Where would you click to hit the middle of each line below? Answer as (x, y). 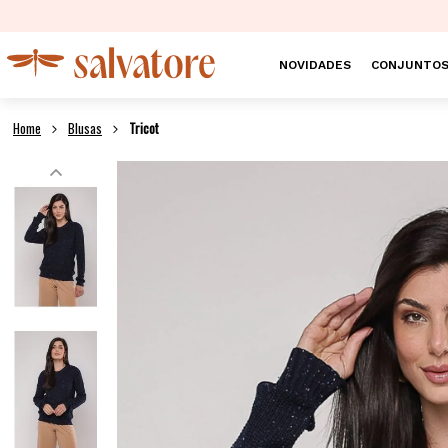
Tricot (144, 128)
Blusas (85, 128)
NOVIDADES (314, 65)
